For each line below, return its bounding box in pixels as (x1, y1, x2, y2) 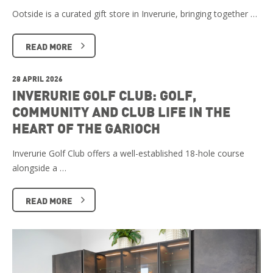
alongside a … (12, 162, 66, 174)
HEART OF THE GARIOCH (12, 119, 160, 137)
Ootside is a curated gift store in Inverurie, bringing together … (12, 8, 257, 20)
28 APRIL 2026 (12, 74, 63, 84)
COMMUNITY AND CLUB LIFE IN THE (12, 103, 230, 121)
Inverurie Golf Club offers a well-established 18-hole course (12, 147, 244, 160)
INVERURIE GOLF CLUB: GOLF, (12, 87, 196, 104)
